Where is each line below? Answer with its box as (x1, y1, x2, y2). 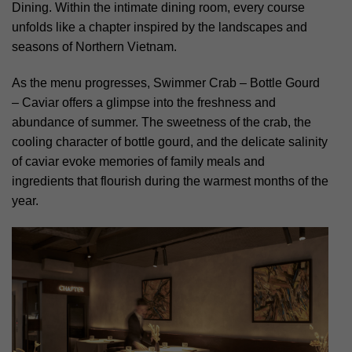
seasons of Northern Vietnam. (12, 39, 177, 53)
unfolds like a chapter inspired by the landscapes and (12, 20, 307, 34)
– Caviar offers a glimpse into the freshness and (12, 95, 276, 109)
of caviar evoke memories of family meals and (12, 154, 265, 168)
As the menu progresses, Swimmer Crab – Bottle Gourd (12, 75, 320, 90)
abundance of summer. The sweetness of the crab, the (12, 115, 311, 129)
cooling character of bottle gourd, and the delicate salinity (12, 134, 328, 148)
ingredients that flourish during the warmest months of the (12, 174, 328, 188)
